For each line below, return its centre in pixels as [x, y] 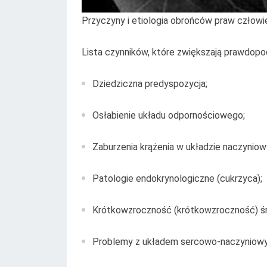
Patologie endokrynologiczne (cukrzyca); [177, 178]
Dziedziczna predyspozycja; [150, 83]
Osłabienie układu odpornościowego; [169, 115]
